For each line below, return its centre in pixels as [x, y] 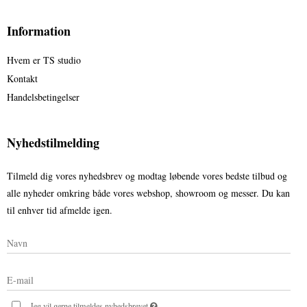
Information [39, 31]
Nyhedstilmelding [53, 143]
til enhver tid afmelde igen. [60, 210]
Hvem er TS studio [44, 60]
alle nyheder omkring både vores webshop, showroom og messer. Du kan [148, 193]
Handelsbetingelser [43, 97]
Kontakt [22, 79]
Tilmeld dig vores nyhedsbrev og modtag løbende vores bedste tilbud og [147, 176]
